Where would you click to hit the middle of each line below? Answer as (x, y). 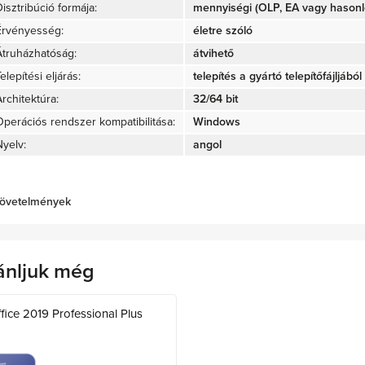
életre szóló (223, 30)
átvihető (213, 53)
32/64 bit (215, 99)
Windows (217, 121)
